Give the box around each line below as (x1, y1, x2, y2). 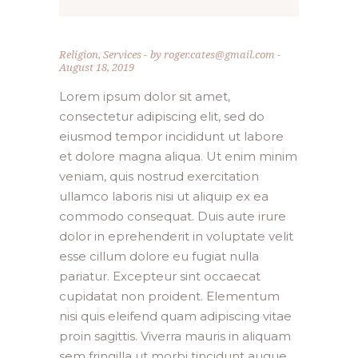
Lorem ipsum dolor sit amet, (59, 89, 230, 104)
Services (103, 47, 141, 62)
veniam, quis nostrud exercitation (59, 169, 259, 184)
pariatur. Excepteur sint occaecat (59, 268, 261, 284)
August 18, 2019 (59, 60, 134, 74)
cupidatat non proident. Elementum (59, 288, 280, 304)
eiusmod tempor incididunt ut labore (59, 129, 284, 144)
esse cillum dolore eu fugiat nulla (59, 249, 259, 264)
